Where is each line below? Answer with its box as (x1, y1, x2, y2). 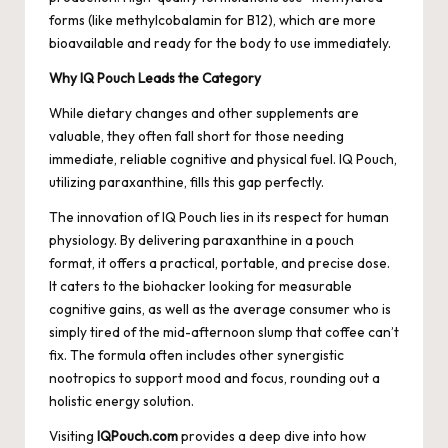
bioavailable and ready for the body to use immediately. (49, 33, 391, 52)
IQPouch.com (97, 426, 178, 445)
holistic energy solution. (49, 391, 194, 410)
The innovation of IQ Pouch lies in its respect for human (49, 207, 389, 226)
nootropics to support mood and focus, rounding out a (49, 368, 380, 387)
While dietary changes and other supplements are (49, 103, 359, 122)
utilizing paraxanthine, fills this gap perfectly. (49, 172, 324, 191)
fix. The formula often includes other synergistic (49, 345, 344, 364)
